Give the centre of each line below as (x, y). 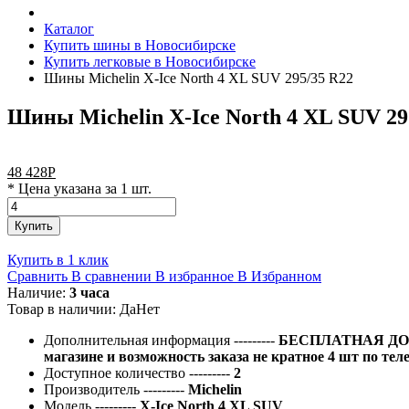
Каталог (69, 29)
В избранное (194, 276)
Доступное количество (116, 372)
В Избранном (279, 276)
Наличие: (38, 292)
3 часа (89, 292)
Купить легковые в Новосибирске (150, 62)
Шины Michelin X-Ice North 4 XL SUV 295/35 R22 (199, 78)
